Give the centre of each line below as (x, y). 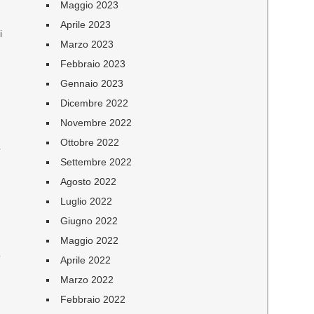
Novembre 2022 (96, 123)
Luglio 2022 (87, 201)
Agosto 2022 (89, 182)
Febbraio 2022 (93, 299)
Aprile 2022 (86, 260)
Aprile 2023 (86, 25)
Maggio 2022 (90, 240)
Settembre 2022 (96, 162)
